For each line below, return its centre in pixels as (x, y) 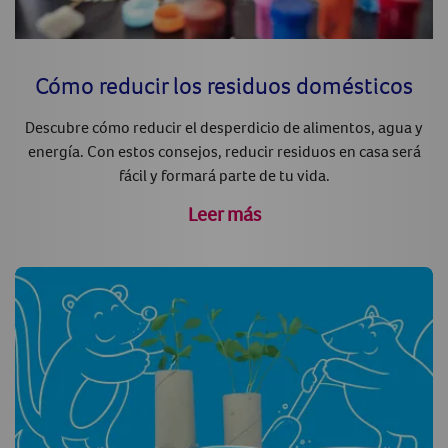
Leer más (224, 214)
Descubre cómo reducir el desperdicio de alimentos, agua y (224, 126)
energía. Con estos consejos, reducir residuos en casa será (224, 150)
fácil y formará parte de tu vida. (224, 174)
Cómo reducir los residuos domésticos (224, 84)
